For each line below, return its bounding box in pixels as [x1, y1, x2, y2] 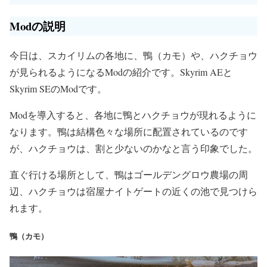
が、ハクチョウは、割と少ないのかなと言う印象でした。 [10, 141, 257, 154]
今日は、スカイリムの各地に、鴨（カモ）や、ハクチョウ [10, 48, 257, 61]
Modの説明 [10, 17, 69, 34]
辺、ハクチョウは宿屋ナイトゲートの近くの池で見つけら [10, 184, 257, 197]
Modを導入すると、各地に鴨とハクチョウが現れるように [10, 108, 256, 121]
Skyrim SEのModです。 [10, 82, 107, 95]
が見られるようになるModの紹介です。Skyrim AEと [10, 65, 232, 78]
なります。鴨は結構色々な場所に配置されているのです [10, 125, 248, 138]
